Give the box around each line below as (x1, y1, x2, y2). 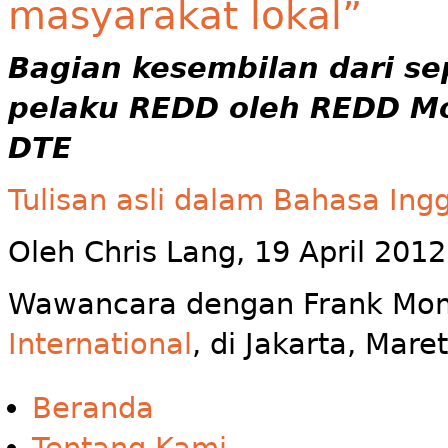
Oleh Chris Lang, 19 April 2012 (8, 235, 446, 270)
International (8, 327, 192, 362)
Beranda (32, 391, 154, 426)
